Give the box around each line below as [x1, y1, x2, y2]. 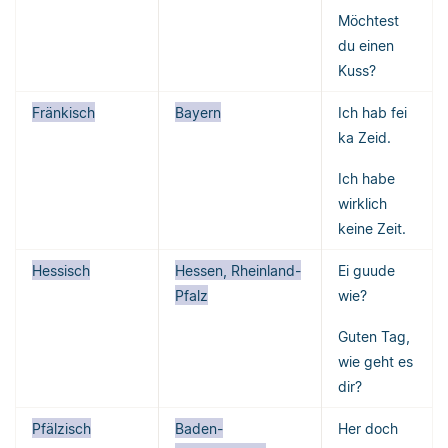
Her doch [338, 419, 398, 437]
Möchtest [338, 11, 399, 29]
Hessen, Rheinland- [175, 261, 301, 279]
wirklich [338, 194, 387, 212]
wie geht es [338, 352, 413, 370]
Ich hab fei [338, 103, 407, 121]
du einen [338, 36, 394, 54]
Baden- [175, 419, 223, 437]
